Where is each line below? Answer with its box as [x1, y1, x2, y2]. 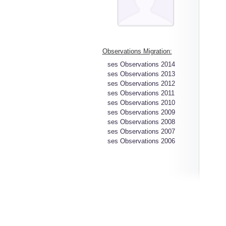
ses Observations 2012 [107, 80, 175, 87]
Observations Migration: [102, 47, 172, 55]
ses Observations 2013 [107, 70, 175, 78]
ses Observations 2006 [107, 137, 175, 145]
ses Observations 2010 [107, 99, 175, 106]
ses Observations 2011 [107, 89, 175, 97]
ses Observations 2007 [107, 128, 175, 135]
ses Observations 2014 [107, 61, 175, 68]
